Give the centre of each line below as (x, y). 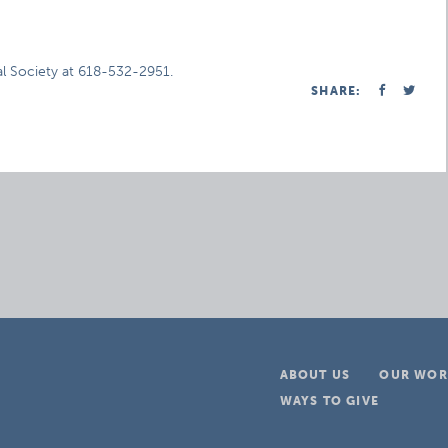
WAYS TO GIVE (329, 401)
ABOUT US (315, 375)
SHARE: (336, 91)
